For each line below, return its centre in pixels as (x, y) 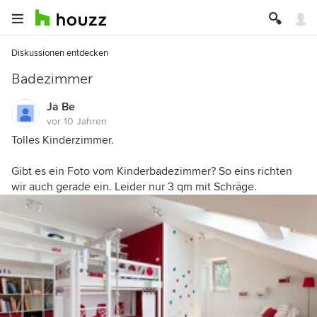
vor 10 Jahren (77, 121)
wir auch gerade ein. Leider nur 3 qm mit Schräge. (134, 187)
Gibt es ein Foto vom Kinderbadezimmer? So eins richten (152, 171)
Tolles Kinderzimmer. (63, 140)
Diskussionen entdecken (60, 53)
